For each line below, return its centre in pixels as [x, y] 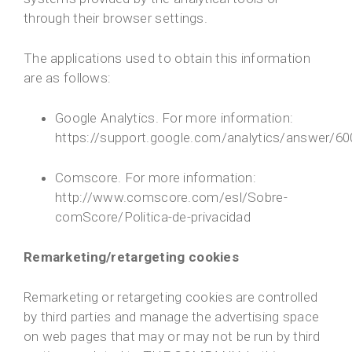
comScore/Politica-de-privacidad [153, 217]
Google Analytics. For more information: [174, 118]
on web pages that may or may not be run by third [172, 337]
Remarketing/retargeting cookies [131, 257]
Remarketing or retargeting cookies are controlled [171, 297]
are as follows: [68, 78]
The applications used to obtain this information [167, 59]
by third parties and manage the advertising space [172, 317]
